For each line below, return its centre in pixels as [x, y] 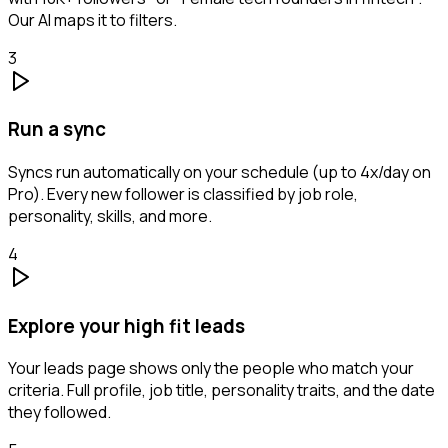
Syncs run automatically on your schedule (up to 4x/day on [219, 172]
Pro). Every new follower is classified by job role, [183, 194]
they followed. [59, 412]
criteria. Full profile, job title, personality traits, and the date [221, 390]
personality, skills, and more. [110, 216]
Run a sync [57, 129]
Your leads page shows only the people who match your [211, 368]
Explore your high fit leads [126, 325]
